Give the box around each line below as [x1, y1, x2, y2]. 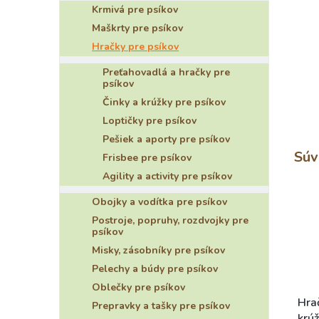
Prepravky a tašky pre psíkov [92, 299, 230, 313]
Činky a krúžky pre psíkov [103, 95, 226, 109]
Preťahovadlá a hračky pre [103, 66, 230, 79]
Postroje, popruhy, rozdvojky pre [92, 214, 249, 227]
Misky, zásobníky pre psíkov [92, 244, 225, 257]
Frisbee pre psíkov [103, 151, 192, 164]
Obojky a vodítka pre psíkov [92, 195, 227, 209]
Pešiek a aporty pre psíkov [103, 132, 230, 146]
